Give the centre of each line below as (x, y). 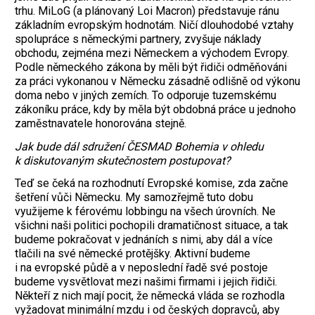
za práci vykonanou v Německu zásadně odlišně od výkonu (157, 81)
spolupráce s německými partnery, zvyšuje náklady (138, 39)
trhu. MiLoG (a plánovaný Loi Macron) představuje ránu (147, 11)
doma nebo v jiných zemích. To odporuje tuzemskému (146, 95)
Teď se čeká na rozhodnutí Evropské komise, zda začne (152, 184)
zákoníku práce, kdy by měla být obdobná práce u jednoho (155, 109)
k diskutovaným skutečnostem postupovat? (123, 160)
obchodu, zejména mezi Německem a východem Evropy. (152, 53)
